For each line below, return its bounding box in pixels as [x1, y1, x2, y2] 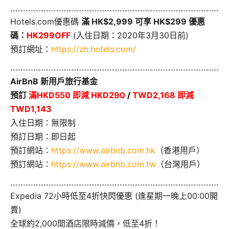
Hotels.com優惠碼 [10, 16, 81, 27]
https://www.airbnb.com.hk [51, 145, 155, 155]
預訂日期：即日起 [10, 131, 76, 142]
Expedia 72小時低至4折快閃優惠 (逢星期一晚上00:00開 [10, 191, 218, 201]
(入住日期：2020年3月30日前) [71, 30, 189, 41]
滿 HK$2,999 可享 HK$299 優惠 [81, 16, 205, 27]
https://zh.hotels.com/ [51, 44, 136, 55]
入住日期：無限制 [10, 117, 76, 128]
